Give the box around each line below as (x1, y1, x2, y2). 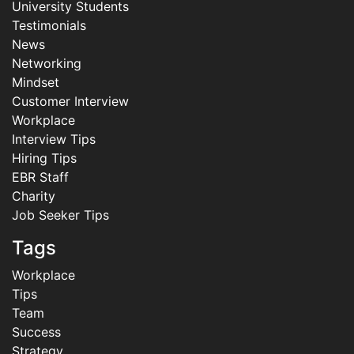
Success (12, 324, 61, 341)
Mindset (12, 74, 59, 91)
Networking (12, 55, 81, 72)
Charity (12, 188, 55, 205)
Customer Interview (12, 93, 129, 110)
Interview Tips (12, 131, 96, 148)
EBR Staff (12, 169, 69, 186)
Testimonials (12, 17, 86, 34)
